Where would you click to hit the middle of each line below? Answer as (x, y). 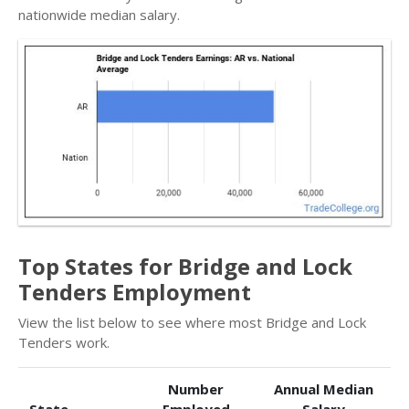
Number (196, 389)
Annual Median (323, 389)
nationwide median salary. (99, 15)
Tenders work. (64, 342)
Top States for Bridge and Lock (185, 266)
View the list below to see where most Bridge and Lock (192, 322)
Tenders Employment (135, 292)
